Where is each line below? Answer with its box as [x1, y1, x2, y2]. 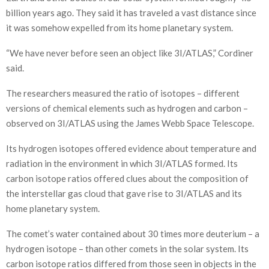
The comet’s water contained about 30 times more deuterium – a [6, 228, 259, 239]
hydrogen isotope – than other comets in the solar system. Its [6, 243, 249, 254]
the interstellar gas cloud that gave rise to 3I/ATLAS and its [6, 187, 242, 199]
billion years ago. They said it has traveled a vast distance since [6, 7, 256, 18]
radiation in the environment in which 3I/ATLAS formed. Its [6, 157, 238, 169]
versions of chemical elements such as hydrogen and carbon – [6, 102, 248, 113]
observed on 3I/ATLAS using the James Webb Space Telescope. [6, 117, 254, 128]
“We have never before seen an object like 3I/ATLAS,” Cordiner [6, 47, 253, 58]
